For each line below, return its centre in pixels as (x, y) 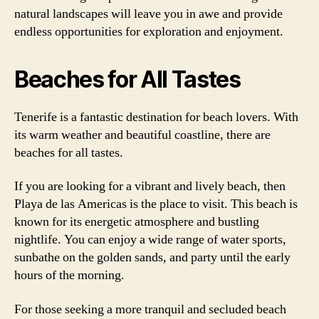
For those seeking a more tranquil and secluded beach (150, 309)
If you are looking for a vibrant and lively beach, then (150, 186)
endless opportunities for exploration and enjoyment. (149, 31)
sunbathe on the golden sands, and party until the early (152, 257)
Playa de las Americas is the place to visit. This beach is (156, 204)
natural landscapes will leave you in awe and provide (148, 14)
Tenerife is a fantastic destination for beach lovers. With (156, 117)
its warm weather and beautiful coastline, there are (142, 135)
